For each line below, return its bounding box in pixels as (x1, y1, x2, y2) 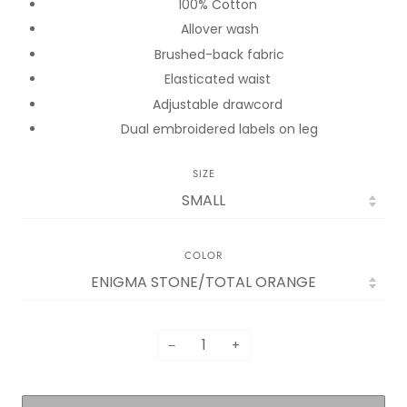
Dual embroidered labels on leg (121, 120, 318, 139)
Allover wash (180, 20, 259, 39)
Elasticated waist (164, 70, 274, 89)
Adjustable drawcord (153, 94, 286, 114)
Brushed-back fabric (154, 45, 284, 64)
